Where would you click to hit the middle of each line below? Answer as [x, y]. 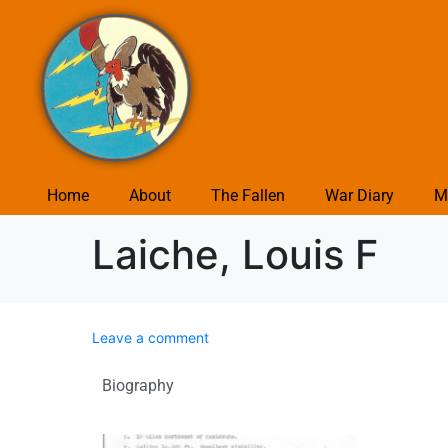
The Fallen [247, 195]
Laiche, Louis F [235, 254]
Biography [138, 385]
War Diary [359, 195]
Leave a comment [150, 337]
